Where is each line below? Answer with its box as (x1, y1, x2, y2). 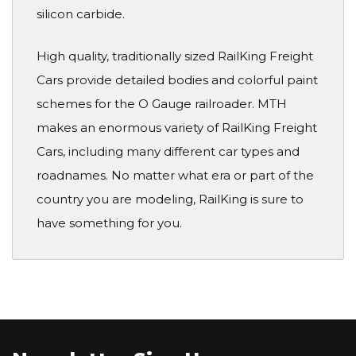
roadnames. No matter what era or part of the (37, 167, 314, 183)
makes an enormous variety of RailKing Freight (37, 119, 317, 135)
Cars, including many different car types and (37, 143, 300, 159)
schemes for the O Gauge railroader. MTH (37, 95, 287, 111)
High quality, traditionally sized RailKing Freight (37, 48, 313, 64)
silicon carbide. (37, 6, 125, 22)
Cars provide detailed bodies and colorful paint (37, 72, 318, 87)
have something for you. (37, 215, 182, 230)
